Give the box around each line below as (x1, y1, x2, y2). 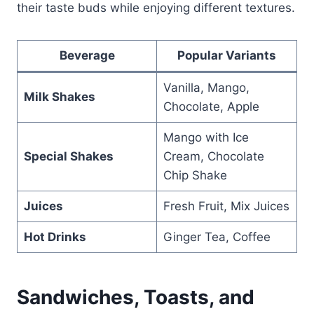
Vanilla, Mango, (163, 80, 250, 95)
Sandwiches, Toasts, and (17, 285, 254, 309)
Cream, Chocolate (163, 149, 264, 163)
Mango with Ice (163, 130, 249, 144)
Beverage (59, 48, 115, 62)
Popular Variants (177, 48, 276, 62)
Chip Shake (163, 168, 227, 182)
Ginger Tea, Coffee (163, 229, 271, 244)
